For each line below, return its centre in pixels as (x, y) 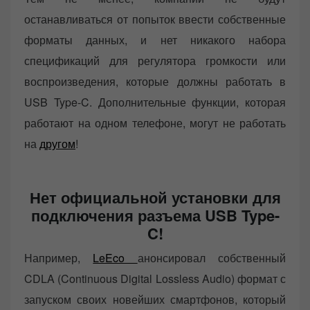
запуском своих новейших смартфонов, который (155, 300)
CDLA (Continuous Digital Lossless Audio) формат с (155, 279)
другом (57, 144)
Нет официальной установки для (155, 198)
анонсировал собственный (212, 258)
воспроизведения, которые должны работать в (155, 82)
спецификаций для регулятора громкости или (155, 61)
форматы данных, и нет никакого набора (155, 40)
